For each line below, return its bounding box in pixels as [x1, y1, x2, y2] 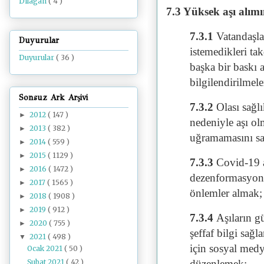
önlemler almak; [190, 186, 262, 199]
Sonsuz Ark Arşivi [19, 92, 88, 103]
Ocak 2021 [27, 243, 65, 253]
